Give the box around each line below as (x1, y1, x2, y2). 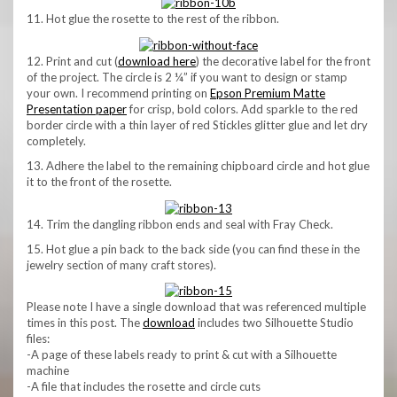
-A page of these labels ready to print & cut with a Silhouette (27, 347, 337, 362)
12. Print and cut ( (27, 53, 118, 68)
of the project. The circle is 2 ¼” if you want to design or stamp (27, 69, 347, 84)
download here (118, 53, 196, 68)
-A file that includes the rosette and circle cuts (27, 379, 261, 394)
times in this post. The (27, 315, 143, 331)
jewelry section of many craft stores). (27, 257, 216, 272)
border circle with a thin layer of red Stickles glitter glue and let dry (27, 117, 368, 132)
